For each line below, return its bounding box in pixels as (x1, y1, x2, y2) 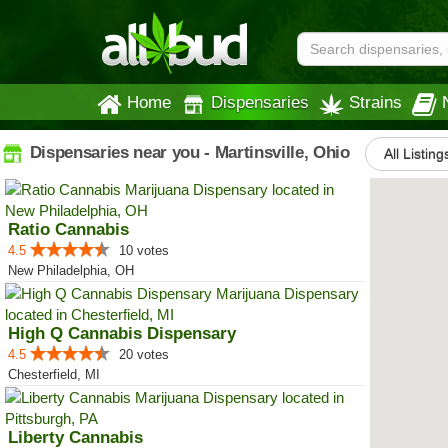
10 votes (119, 243, 169, 258)
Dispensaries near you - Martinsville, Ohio (25, 142, 350, 162)
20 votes (119, 347, 169, 362)
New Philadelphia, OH (8, 263, 134, 278)
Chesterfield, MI (8, 367, 100, 382)
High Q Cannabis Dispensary (8, 324, 236, 343)
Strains (349, 93, 402, 111)
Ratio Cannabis (8, 220, 129, 239)
